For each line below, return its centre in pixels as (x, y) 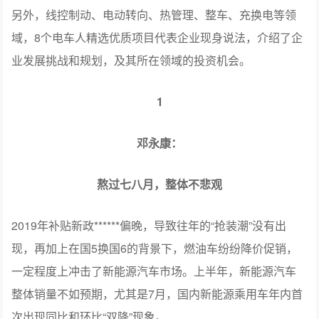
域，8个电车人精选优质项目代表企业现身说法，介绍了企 (157, 37)
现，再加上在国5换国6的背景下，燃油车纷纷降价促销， (155, 248)
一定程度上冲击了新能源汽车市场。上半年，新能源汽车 (154, 271)
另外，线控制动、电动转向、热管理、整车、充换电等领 (154, 14)
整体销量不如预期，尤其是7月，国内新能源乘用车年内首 (157, 293)
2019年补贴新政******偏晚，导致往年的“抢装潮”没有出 (149, 225)
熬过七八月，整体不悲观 (159, 184)
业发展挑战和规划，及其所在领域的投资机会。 (131, 60)
